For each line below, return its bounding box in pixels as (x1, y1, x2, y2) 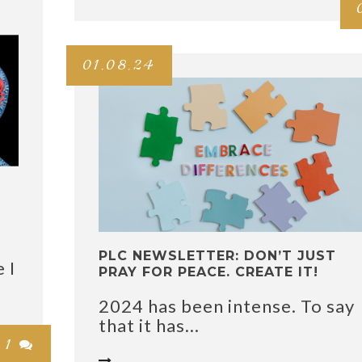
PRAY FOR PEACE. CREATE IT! (99, 264, 318, 280)
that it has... (99, 314, 200, 337)
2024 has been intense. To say (99, 295, 355, 318)
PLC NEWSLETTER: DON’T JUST (99, 248, 336, 264)
